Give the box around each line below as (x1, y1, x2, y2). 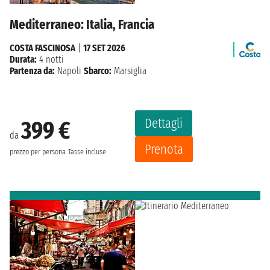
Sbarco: (84, 65, 111, 77)
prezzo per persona (10, 146, 66, 157)
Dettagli (145, 115, 183, 132)
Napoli (57, 65, 81, 77)
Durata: (10, 54, 37, 66)
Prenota (145, 141, 183, 158)
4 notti (37, 54, 64, 66)
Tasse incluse (68, 146, 106, 157)
